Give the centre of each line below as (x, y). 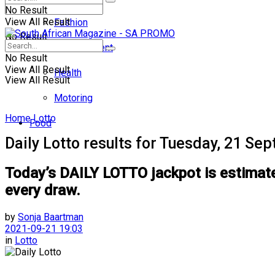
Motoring (73, 98)
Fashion (71, 22)
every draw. (43, 190)
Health (68, 73)
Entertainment (83, 48)
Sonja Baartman (51, 217)
